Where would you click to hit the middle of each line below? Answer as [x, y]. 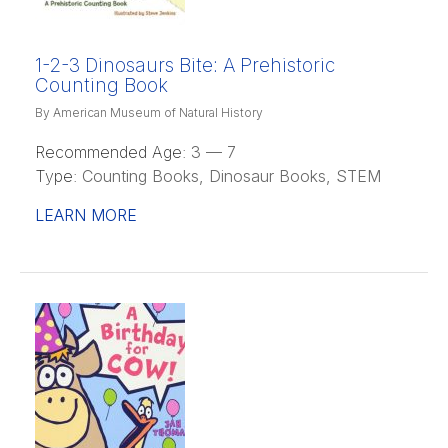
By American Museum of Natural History [149, 112]
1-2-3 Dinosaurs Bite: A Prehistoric [185, 65]
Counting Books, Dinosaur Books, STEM [229, 175]
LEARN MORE [86, 214]
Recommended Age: [110, 151]
